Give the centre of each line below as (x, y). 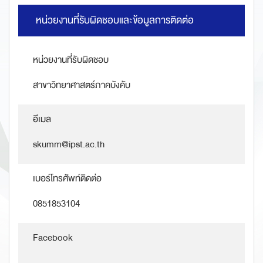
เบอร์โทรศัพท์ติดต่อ (67, 179)
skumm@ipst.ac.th (69, 145)
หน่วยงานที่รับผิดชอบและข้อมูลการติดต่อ (115, 21)
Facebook (53, 238)
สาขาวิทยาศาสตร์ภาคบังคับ (82, 85)
